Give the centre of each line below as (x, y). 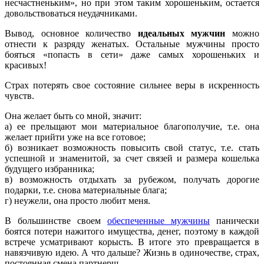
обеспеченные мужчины (159, 220)
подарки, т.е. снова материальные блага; (86, 190)
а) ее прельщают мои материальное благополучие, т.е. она (132, 126)
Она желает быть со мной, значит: (73, 115)
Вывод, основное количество (71, 33)
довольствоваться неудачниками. (71, 13)
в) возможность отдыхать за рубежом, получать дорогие (132, 179)
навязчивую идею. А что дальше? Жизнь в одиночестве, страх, (132, 252)
